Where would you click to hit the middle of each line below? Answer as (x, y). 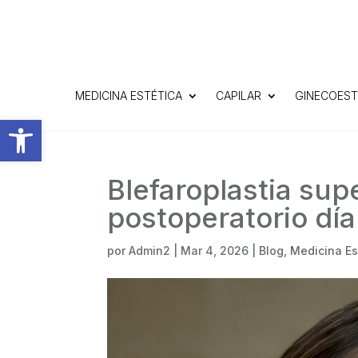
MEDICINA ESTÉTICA (128, 96)
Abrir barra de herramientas (86, 127)
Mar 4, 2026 (215, 251)
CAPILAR (238, 96)
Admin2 (150, 251)
